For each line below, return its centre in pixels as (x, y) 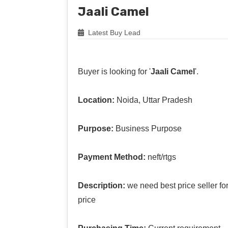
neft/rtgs (161, 157)
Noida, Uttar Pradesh (153, 100)
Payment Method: (112, 157)
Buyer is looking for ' (114, 71)
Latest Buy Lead (113, 32)
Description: (102, 185)
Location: (96, 100)
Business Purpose (148, 128)
